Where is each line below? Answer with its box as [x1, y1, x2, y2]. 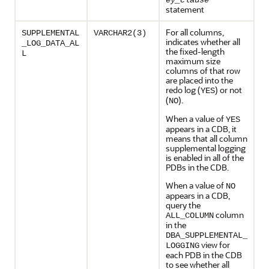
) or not [215, 84, 242, 95]
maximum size [166, 55, 220, 67]
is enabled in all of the [166, 152, 244, 163]
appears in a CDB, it [166, 123, 237, 134]
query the [166, 199, 201, 211]
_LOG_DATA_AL [22, 38, 79, 48]
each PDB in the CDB [166, 249, 242, 261]
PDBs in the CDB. [166, 162, 229, 173]
